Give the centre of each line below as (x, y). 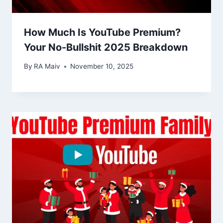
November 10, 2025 (102, 66)
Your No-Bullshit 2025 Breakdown (106, 47)
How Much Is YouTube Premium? (102, 32)
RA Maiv (47, 66)
